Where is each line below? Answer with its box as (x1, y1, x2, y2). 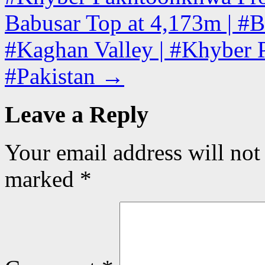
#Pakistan (5, 63, 101, 89)
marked (5, 166, 80, 192)
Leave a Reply (5, 101, 148, 128)
